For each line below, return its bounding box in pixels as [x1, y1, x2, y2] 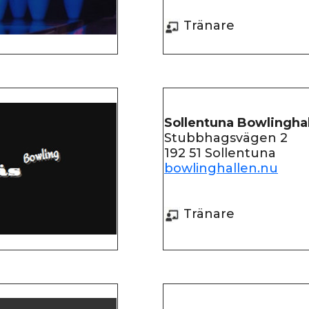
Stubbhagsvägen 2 [164, 130, 288, 146]
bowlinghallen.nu [164, 161, 278, 176]
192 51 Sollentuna [164, 146, 276, 161]
